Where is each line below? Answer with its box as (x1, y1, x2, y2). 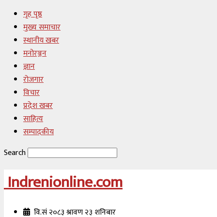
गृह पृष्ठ (23, 8, 42, 21)
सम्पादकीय (23, 125, 54, 139)
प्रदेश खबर (23, 99, 53, 112)
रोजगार (23, 73, 44, 86)
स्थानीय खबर (23, 34, 59, 47)
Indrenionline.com (7, 170, 123, 196)
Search (4, 146, 26, 159)
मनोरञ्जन (23, 47, 46, 60)
